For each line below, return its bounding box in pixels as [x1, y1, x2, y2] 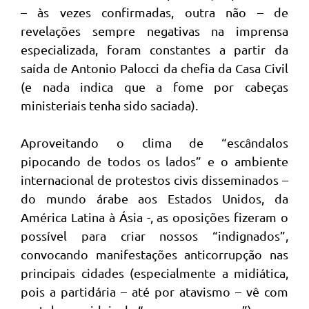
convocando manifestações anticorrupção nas [21, 247, 288, 261]
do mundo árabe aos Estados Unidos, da [21, 191, 288, 206]
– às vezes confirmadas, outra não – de [21, 5, 288, 19]
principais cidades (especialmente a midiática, [21, 266, 288, 280]
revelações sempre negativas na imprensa [21, 23, 288, 38]
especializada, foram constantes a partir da [21, 42, 288, 57]
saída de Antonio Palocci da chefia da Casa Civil [21, 61, 288, 75]
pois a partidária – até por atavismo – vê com [21, 284, 288, 299]
